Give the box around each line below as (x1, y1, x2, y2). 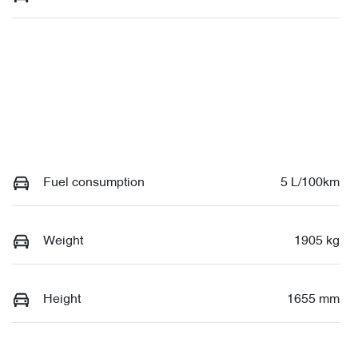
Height (43, 292, 81, 306)
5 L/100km (280, 176, 340, 189)
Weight (43, 234, 83, 248)
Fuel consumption (43, 176, 145, 189)
